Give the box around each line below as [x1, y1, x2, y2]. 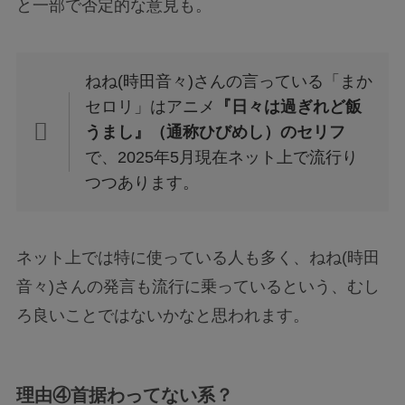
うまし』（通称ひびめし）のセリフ [85, 122, 346, 141]
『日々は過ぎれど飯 [215, 97, 363, 116]
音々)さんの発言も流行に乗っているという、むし [15, 278, 380, 297]
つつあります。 [85, 173, 200, 192]
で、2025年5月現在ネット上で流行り [85, 147, 359, 166]
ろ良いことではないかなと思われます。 [15, 306, 309, 325]
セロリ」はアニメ [85, 97, 216, 116]
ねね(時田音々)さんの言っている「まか [85, 71, 373, 90]
